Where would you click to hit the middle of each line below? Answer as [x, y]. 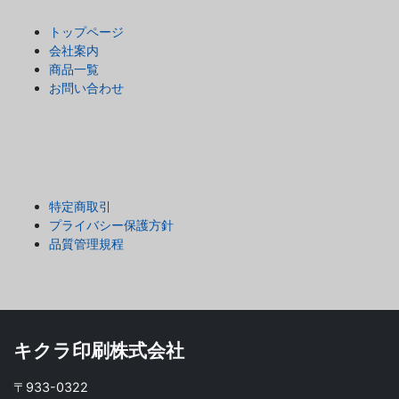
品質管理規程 [86, 244]
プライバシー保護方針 [111, 225]
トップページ [86, 32]
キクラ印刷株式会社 [99, 350]
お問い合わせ [86, 88]
